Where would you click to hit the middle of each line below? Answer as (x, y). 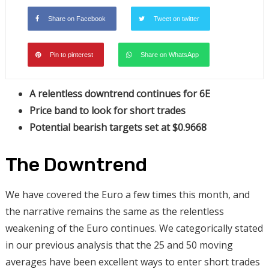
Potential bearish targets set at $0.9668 (118, 127)
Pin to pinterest (71, 54)
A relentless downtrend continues (105, 93)
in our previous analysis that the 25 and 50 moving (119, 245)
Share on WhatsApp (169, 54)
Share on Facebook (77, 18)
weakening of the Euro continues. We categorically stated (134, 228)
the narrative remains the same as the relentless (114, 211)
